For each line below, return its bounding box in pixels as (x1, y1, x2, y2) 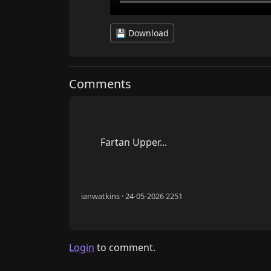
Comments (69, 76, 131, 93)
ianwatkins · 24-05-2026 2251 (81, 191, 183, 202)
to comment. (94, 241, 155, 255)
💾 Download (116, 27, 169, 39)
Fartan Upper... (81, 135, 100, 149)
